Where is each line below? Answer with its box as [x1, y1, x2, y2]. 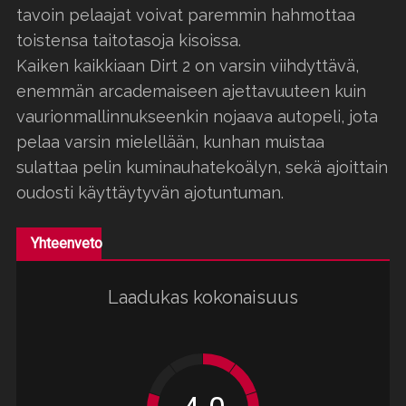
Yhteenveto [31, 234, 102, 252]
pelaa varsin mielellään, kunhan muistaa [16, 131, 324, 151]
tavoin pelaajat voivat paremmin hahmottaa [16, 5, 355, 24]
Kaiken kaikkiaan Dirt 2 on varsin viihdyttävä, [16, 55, 359, 75]
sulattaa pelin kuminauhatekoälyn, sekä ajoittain [16, 157, 388, 177]
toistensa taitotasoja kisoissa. [16, 30, 241, 50]
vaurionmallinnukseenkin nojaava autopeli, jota [16, 106, 378, 126]
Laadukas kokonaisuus [108, 285, 298, 308]
